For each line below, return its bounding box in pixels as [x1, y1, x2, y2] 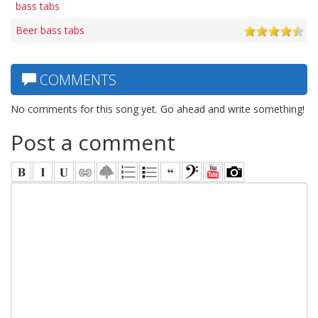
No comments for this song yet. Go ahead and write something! [11, 102, 305, 116]
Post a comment [11, 127, 175, 157]
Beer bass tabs [16, 23, 84, 37]
